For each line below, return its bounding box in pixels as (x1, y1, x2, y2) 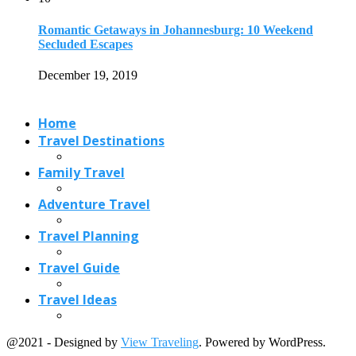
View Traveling (121, 335, 199, 349)
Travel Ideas (38, 290, 117, 308)
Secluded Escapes (38, 37, 133, 51)
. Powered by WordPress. (199, 335, 326, 349)
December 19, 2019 (38, 68, 137, 82)
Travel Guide (38, 258, 120, 277)
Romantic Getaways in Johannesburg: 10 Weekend (38, 22, 313, 37)
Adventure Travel (38, 195, 150, 213)
